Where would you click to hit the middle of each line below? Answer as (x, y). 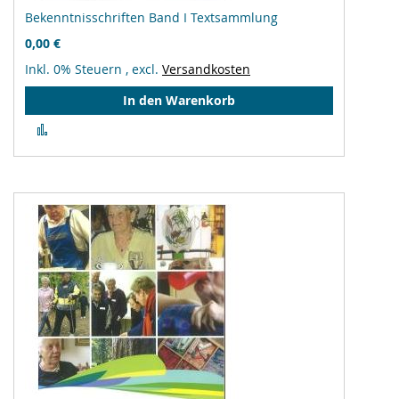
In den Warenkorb (179, 100)
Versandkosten (206, 69)
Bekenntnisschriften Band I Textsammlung (151, 17)
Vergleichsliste (98, 144)
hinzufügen (89, 161)
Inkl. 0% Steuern (75, 69)
